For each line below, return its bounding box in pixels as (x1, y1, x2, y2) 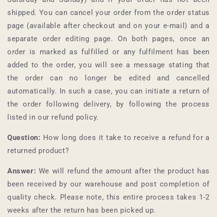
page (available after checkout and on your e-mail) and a (7, 21, 210, 30)
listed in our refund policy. (7, 112, 99, 122)
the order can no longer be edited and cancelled (7, 73, 210, 82)
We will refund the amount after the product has (36, 166, 210, 175)
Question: (7, 133, 41, 142)
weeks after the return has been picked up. (7, 205, 156, 215)
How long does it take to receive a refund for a (40, 133, 210, 142)
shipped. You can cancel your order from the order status (7, 8, 210, 17)
